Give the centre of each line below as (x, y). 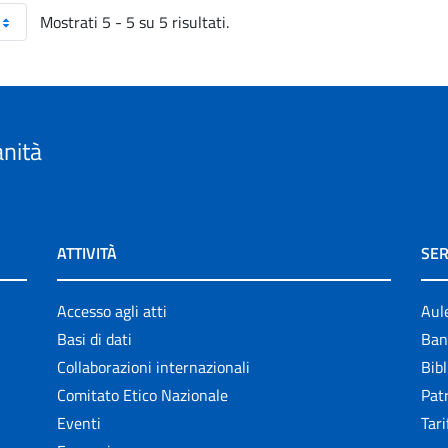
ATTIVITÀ (87, 253)
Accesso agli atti (112, 311)
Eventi (79, 423)
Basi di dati (95, 339)
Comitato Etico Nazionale (143, 395)
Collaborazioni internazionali (154, 367)
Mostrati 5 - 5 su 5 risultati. (134, 22)
